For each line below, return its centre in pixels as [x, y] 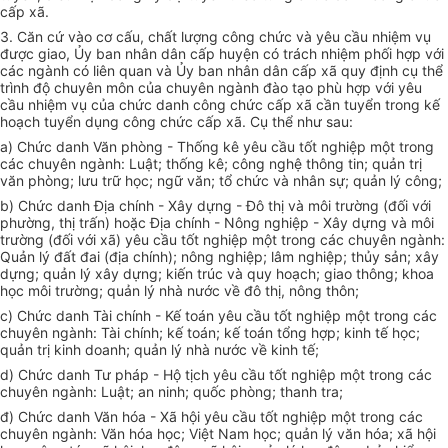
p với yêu [392, 88]
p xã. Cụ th [249, 122]
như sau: [323, 122]
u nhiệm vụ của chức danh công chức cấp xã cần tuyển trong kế [228, 105]
